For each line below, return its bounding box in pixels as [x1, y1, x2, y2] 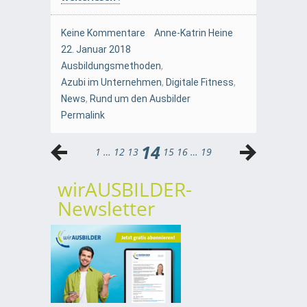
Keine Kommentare [61, 27, 145, 39]
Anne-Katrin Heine [154, 27, 233, 39]
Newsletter [58, 195, 155, 222]
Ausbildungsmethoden [61, 60, 161, 72]
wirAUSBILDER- [58, 176, 192, 203]
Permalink [61, 110, 105, 121]
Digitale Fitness [166, 77, 234, 88]
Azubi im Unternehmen [61, 77, 162, 88]
